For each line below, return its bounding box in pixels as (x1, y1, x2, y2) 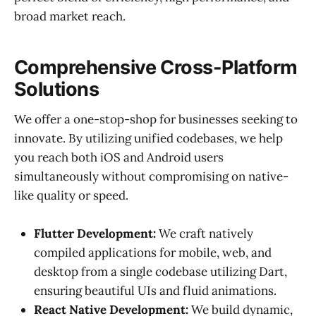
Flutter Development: (34, 225, 156, 241)
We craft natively (156, 225, 253, 241)
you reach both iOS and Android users (14, 149, 224, 165)
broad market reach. (14, 8, 126, 24)
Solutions (14, 78, 99, 102)
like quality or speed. (14, 187, 128, 203)
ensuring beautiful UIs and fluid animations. (34, 282, 276, 298)
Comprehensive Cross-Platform (14, 56, 298, 80)
